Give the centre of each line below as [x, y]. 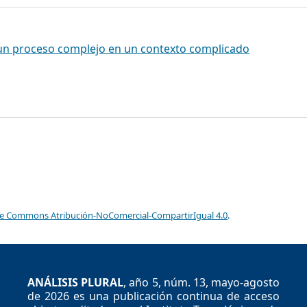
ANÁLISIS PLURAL [75, 282]
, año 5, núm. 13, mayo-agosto [202, 282]
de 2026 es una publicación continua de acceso [153, 296]
